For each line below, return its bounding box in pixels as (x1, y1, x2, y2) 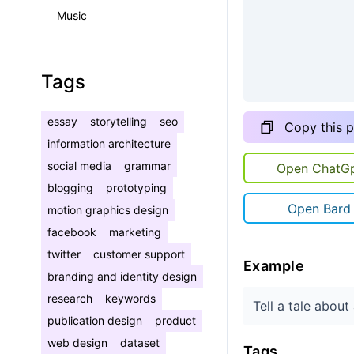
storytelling (90, 115, 147, 128)
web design (47, 336, 107, 349)
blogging (47, 181, 93, 194)
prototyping (106, 181, 167, 194)
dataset (120, 336, 160, 349)
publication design (47, 314, 142, 327)
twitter (47, 247, 81, 261)
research (47, 292, 92, 305)
